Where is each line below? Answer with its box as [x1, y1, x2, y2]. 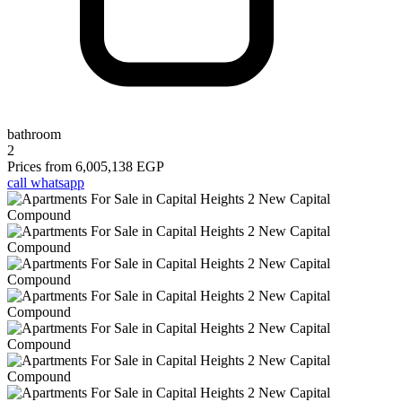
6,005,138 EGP [75, 158, 164, 174]
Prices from [7, 158, 72, 174]
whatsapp [31, 174, 84, 190]
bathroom [7, 126, 61, 142]
